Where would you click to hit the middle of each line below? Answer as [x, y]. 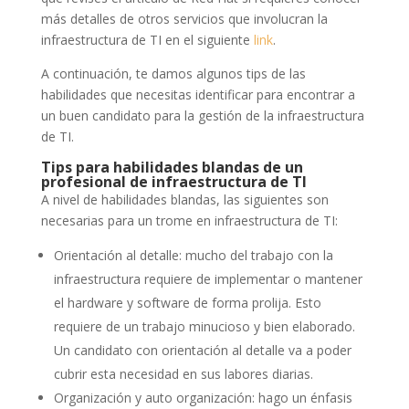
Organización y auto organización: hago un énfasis [203, 398]
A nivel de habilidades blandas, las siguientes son [184, 200]
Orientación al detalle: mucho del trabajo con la [193, 256]
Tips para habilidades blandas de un [172, 168]
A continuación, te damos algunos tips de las [173, 74]
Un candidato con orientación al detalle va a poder [202, 351]
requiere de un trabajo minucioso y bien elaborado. [204, 327]
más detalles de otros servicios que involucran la [184, 19]
